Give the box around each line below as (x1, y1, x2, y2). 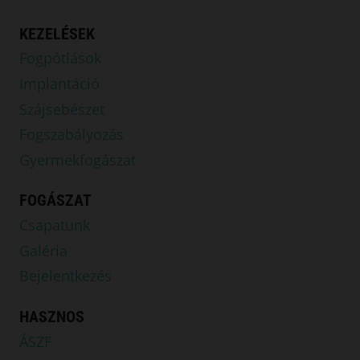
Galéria (19, 240, 67, 260)
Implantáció (19, 73, 100, 93)
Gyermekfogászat (19, 149, 136, 170)
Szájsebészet (19, 99, 104, 119)
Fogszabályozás (19, 125, 124, 145)
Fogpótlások (19, 48, 101, 68)
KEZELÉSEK (19, 23, 95, 43)
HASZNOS (19, 307, 84, 327)
